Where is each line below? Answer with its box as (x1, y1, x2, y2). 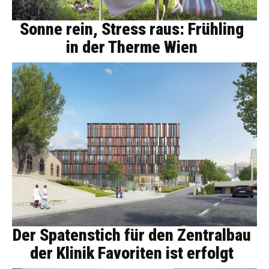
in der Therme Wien (65, 37, 198, 57)
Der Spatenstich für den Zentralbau (12, 225, 251, 246)
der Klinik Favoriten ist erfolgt (29, 243, 234, 264)
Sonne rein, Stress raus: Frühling (19, 19, 244, 39)
